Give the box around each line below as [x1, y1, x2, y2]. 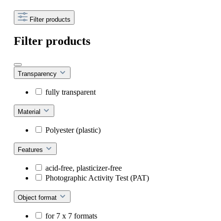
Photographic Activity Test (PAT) [45, 174, 149, 183]
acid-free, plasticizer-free [45, 164, 122, 173]
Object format [18, 194, 59, 202]
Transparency [18, 70, 59, 78]
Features [18, 146, 45, 154]
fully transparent [45, 88, 96, 97]
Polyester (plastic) [45, 126, 101, 135]
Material [18, 108, 42, 116]
